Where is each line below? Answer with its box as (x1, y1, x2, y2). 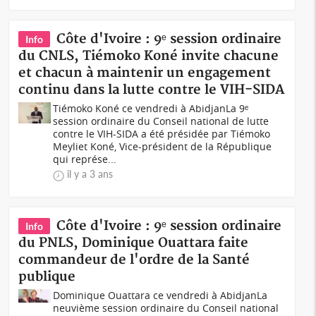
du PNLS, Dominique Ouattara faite (18, 235, 249, 251)
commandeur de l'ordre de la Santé (18, 252, 250, 268)
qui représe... (53, 152, 117, 166)
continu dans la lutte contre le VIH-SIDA (18, 82, 286, 98)
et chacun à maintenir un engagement (18, 65, 272, 81)
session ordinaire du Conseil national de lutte (53, 114, 269, 128)
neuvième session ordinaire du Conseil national (53, 301, 279, 315)
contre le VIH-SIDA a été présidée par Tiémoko (53, 127, 271, 140)
